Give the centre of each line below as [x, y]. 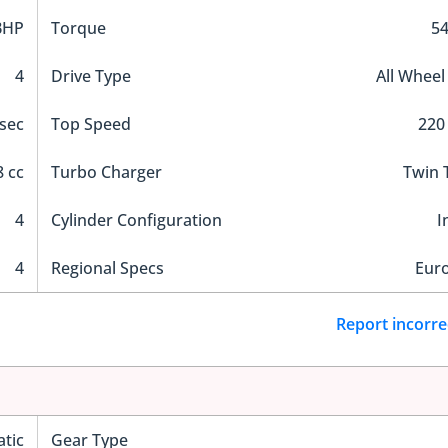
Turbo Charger [106, 172]
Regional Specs [107, 268]
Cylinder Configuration [136, 220]
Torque [78, 28]
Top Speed [90, 124]
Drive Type [90, 76]
